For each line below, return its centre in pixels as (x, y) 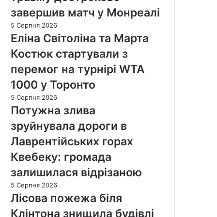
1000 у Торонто (53, 85)
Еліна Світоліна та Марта (80, 38)
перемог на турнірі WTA (78, 69)
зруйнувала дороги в (69, 126)
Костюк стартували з (69, 54)
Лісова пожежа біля (66, 198)
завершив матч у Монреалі (85, 12)
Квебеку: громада (61, 157)
